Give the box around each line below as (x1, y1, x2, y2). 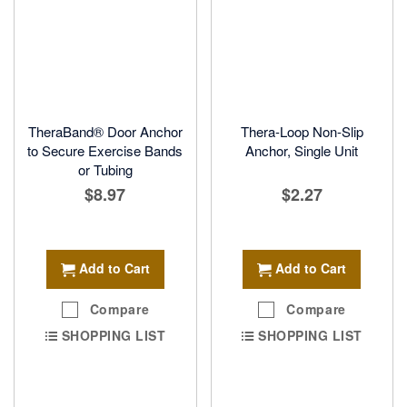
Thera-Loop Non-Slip (240, 122, 363, 141)
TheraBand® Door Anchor (27, 122, 183, 141)
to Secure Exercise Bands (27, 141, 184, 160)
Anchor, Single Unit (245, 141, 359, 160)
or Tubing (77, 160, 133, 179)
